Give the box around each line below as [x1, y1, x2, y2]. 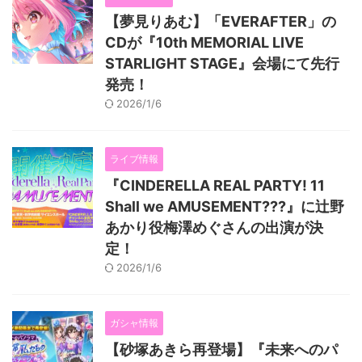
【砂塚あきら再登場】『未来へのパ [105, 340, 338, 358]
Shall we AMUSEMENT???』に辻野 [105, 197, 344, 215]
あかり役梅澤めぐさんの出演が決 [105, 218, 323, 236]
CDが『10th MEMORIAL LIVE [105, 33, 304, 51]
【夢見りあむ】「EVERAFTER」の [105, 12, 336, 30]
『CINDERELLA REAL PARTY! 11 [105, 176, 325, 194]
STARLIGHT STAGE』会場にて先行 [105, 54, 339, 72]
